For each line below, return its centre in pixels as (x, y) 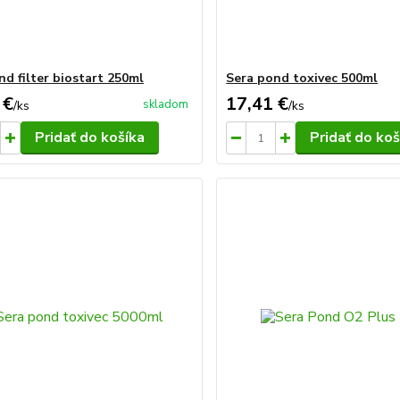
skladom (166, 104)
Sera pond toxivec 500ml (302, 78)
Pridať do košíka (89, 137)
